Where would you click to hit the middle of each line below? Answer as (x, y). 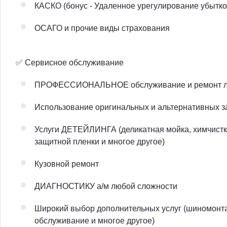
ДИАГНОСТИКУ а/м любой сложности (106, 186)
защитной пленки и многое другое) (100, 141)
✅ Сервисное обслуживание (70, 62)
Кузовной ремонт (67, 164)
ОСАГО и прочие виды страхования (102, 28)
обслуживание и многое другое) (94, 220)
